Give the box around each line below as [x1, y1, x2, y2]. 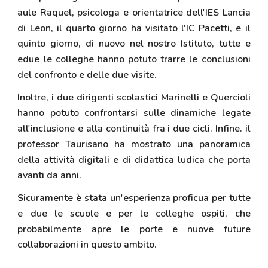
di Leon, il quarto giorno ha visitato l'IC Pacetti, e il [17, 21, 251, 35]
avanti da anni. [17, 168, 82, 182]
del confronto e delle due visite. [17, 68, 157, 81]
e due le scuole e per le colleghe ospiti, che [17, 206, 251, 220]
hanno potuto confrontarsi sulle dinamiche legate [17, 106, 251, 120]
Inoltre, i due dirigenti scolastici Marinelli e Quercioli [17, 90, 251, 104]
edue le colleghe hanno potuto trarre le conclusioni [17, 52, 251, 66]
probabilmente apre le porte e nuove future [17, 222, 251, 236]
